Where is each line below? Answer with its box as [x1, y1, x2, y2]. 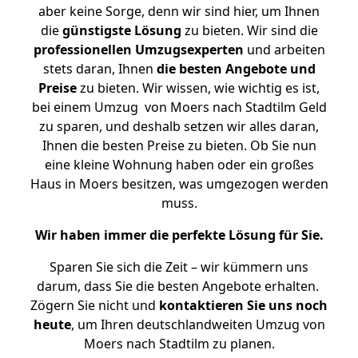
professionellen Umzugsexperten [33, 41, 244, 58]
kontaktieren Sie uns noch [159, 296, 328, 314]
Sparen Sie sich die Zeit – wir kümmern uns [50, 258, 308, 276]
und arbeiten [243, 41, 325, 58]
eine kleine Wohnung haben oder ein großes [44, 156, 314, 173]
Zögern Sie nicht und [30, 296, 159, 314]
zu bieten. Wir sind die [181, 22, 318, 39]
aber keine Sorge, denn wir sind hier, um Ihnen [38, 2, 320, 20]
